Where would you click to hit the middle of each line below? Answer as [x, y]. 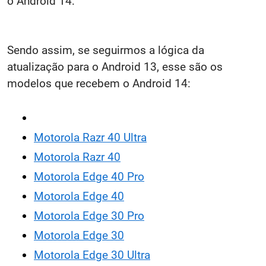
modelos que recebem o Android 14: [99, 84]
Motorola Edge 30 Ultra [92, 255]
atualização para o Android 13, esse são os [115, 67]
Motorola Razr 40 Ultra [90, 138]
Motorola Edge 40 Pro [89, 177]
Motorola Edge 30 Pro [89, 216]
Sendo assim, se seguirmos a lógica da [106, 50]
